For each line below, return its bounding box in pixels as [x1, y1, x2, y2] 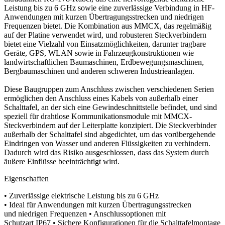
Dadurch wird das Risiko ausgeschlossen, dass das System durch [4, 148, 209, 157]
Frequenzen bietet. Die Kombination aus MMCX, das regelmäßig [4, 22, 211, 31]
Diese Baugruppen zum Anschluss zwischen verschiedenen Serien [4, 85, 214, 94]
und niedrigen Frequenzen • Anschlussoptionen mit [4, 209, 166, 218]
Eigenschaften [4, 174, 49, 183]
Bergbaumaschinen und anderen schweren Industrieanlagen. [4, 67, 194, 76]
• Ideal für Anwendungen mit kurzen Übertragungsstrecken [4, 200, 191, 209]
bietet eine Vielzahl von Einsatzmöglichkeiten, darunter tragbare [4, 40, 206, 49]
